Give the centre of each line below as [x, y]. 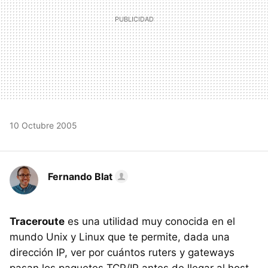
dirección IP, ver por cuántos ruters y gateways [122, 252]
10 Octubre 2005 [43, 125]
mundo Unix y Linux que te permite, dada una [120, 237]
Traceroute [37, 221]
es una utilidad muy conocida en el [150, 221]
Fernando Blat [80, 176]
